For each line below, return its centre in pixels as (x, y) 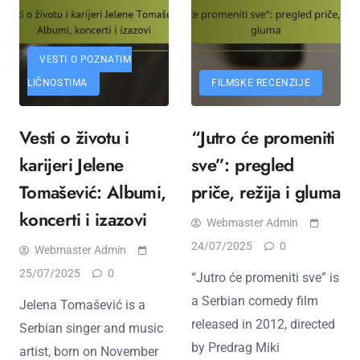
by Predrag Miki (235, 347)
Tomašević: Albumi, (93, 192)
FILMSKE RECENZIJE (261, 82)
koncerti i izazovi (83, 219)
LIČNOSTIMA (57, 82)
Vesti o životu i (74, 137)
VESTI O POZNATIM (86, 59)
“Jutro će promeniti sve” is (265, 277)
